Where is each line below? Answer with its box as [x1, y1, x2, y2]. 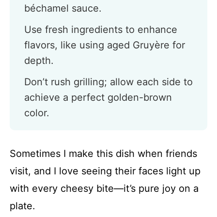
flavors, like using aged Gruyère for [24, 39, 185, 51]
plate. [10, 200, 35, 212]
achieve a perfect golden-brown [24, 92, 172, 103]
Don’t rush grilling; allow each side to [24, 76, 193, 88]
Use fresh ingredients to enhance [24, 24, 177, 35]
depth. [24, 55, 54, 66]
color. [24, 107, 49, 119]
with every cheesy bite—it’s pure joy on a [10, 183, 199, 194]
